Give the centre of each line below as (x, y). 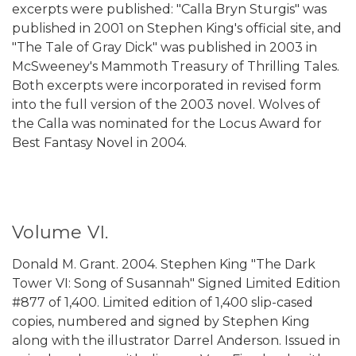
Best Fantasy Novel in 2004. (99, 143)
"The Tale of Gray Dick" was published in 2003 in (164, 48)
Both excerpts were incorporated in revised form (166, 86)
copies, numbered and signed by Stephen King (161, 322)
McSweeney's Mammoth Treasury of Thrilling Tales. (176, 67)
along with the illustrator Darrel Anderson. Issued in (176, 341)
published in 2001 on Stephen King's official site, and (177, 29)
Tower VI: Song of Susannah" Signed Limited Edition (176, 284)
